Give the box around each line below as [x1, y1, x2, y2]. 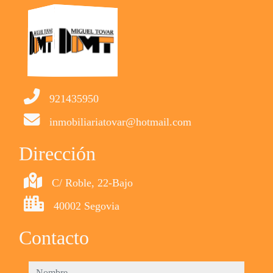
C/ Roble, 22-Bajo [52, 177, 133, 189]
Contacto [19, 227, 89, 249]
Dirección [19, 143, 96, 165]
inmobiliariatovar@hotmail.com [49, 116, 191, 128]
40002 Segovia [54, 200, 119, 212]
